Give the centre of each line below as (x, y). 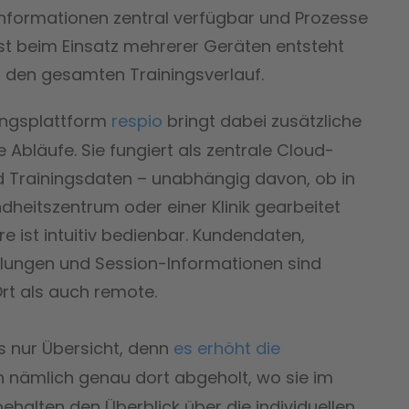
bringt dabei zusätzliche (262, 121)
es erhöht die (227, 348)
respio (137, 121)
